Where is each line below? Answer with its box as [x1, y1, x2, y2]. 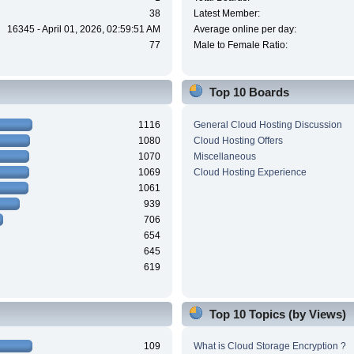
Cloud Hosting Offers [193, 134, 283, 146]
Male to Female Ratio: [193, 40, 288, 51]
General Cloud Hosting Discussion [193, 119, 342, 130]
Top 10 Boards [209, 85, 289, 100]
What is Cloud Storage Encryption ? [193, 341, 346, 352]
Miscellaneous [193, 150, 256, 162]
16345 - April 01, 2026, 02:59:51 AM [7, 24, 161, 36]
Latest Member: [193, 8, 260, 20]
